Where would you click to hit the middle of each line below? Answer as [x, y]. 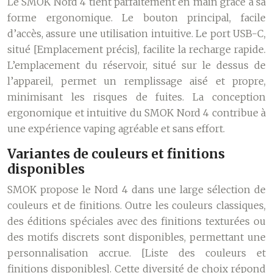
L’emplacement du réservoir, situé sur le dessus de [136, 65]
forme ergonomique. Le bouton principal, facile [136, 18]
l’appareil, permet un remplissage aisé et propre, [136, 81]
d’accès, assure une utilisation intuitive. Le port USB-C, [136, 34]
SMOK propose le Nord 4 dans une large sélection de [136, 190]
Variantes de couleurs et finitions [116, 154]
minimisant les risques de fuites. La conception [136, 97]
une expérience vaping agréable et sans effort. [116, 129]
